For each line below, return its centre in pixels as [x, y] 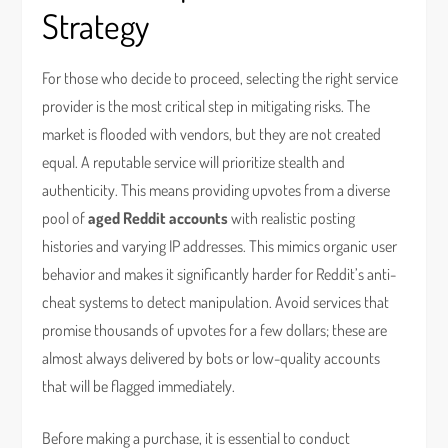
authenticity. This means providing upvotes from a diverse [216, 190]
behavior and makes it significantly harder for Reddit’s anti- [219, 274]
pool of [65, 218]
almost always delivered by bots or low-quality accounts [211, 358]
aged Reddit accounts [158, 218]
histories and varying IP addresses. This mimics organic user [220, 246]
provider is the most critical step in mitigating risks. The [206, 106]
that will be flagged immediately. [139, 386]
